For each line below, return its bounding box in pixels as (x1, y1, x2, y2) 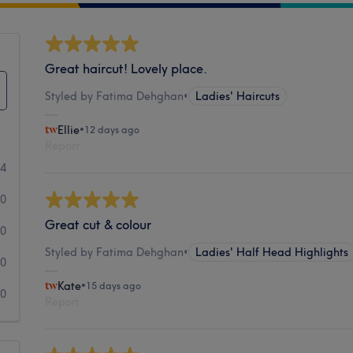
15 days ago (86, 279, 142, 292)
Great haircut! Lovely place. (45, 60, 208, 76)
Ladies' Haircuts (195, 88, 281, 103)
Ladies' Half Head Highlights (195, 244, 349, 259)
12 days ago (84, 123, 140, 136)
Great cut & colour (45, 216, 152, 232)
